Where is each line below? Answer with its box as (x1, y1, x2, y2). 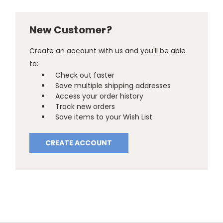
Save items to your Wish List (55, 111, 153, 122)
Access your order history (55, 91, 144, 101)
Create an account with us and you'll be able (29, 45, 186, 56)
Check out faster (55, 70, 115, 80)
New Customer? (29, 22, 112, 37)
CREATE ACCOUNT (45, 137, 112, 148)
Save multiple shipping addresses (55, 80, 171, 91)
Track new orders (55, 101, 115, 111)
